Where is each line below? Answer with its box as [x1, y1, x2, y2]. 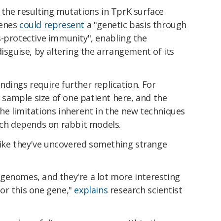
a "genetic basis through [84, 19, 187, 31]
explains [74, 184, 108, 196]
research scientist [108, 184, 183, 196]
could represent [19, 19, 85, 31]
